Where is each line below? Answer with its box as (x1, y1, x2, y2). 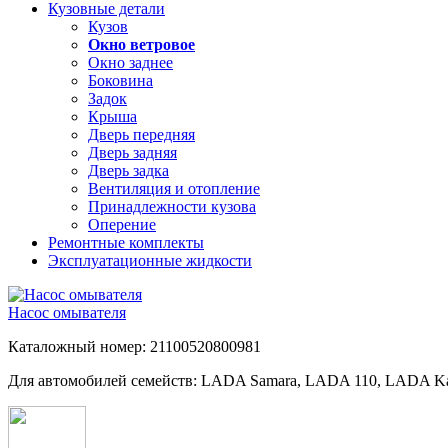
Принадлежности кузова (88, 197, 256, 215)
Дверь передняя (88, 125, 195, 143)
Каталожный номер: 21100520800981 (8, 337, 261, 355)
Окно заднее (88, 53, 173, 71)
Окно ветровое (88, 35, 195, 53)
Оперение (88, 215, 156, 233)
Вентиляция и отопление (88, 179, 260, 197)
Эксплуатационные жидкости (48, 251, 252, 269)
